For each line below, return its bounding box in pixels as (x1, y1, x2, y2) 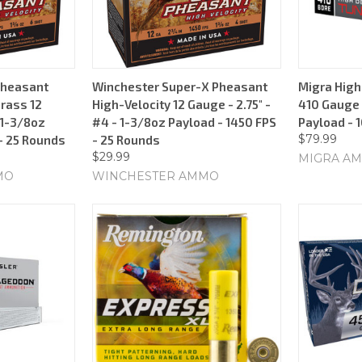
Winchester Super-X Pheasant (92, 78, 267, 94)
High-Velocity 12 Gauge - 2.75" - (92, 96, 271, 112)
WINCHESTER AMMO (92, 168, 219, 183)
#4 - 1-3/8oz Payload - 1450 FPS (92, 114, 276, 129)
